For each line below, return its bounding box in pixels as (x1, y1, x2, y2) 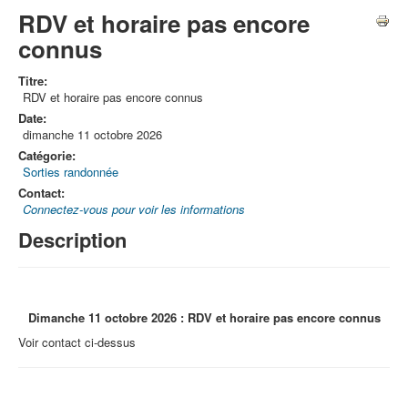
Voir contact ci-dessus (18, 333, 136, 351)
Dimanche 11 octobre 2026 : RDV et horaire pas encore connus (27, 309, 381, 326)
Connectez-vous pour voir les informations (23, 200, 245, 218)
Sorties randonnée (23, 163, 118, 180)
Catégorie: (18, 147, 76, 164)
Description (18, 225, 127, 254)
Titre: (18, 72, 47, 89)
